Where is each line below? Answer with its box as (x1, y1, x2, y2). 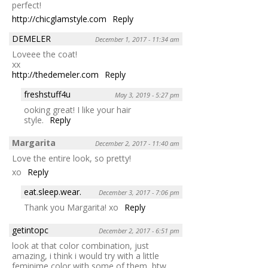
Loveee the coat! (12, 48, 77, 60)
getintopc (12, 224, 48, 236)
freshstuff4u (24, 88, 71, 100)
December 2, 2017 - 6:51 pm (99, 226, 179, 235)
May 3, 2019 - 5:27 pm (115, 90, 179, 99)
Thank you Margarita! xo (24, 201, 118, 213)
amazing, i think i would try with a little (12, 249, 159, 261)
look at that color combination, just (12, 239, 149, 251)
